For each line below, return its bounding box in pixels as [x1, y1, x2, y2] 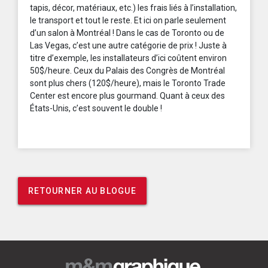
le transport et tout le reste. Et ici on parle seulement [30, 16, 226, 26]
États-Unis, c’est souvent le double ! [30, 103, 162, 114]
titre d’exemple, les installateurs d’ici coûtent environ [30, 53, 227, 63]
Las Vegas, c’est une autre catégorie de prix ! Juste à [30, 41, 227, 51]
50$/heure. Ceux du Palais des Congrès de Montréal [30, 66, 225, 76]
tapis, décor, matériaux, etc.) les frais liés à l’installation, [30, 3, 237, 13]
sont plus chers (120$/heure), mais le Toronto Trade [30, 78, 226, 89]
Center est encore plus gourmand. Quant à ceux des [30, 91, 225, 101]
